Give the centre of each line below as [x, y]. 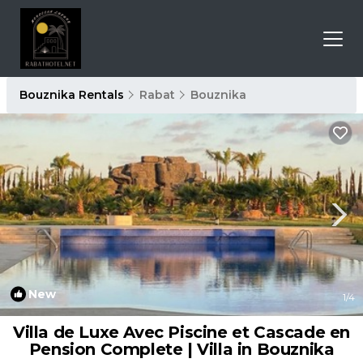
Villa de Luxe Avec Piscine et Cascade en [181, 332]
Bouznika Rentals [73, 95]
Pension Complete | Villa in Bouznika [181, 349]
